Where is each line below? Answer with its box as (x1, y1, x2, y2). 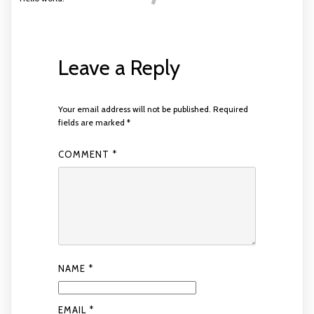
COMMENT (57, 149, 112, 160)
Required (212, 104, 248, 115)
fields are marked (57, 117, 127, 128)
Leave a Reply (57, 55, 180, 81)
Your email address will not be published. (57, 104, 211, 115)
